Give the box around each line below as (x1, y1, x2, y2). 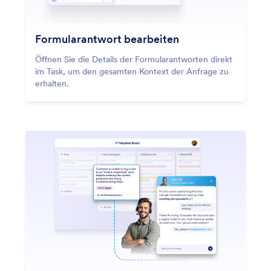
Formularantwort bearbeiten (35, 32, 179, 47)
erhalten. (35, 78, 69, 90)
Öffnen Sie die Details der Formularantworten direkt (35, 54, 232, 65)
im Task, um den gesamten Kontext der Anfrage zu (35, 66, 229, 77)
